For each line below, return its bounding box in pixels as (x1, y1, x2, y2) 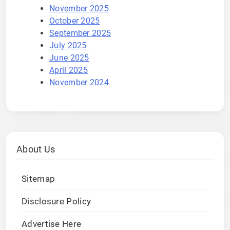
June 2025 (49, 52, 89, 63)
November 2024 (49, 77, 109, 87)
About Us (16, 143, 55, 155)
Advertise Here (22, 219, 82, 229)
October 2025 (49, 15, 100, 26)
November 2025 (49, 3, 109, 13)
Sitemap (22, 174, 55, 184)
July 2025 (49, 40, 87, 50)
